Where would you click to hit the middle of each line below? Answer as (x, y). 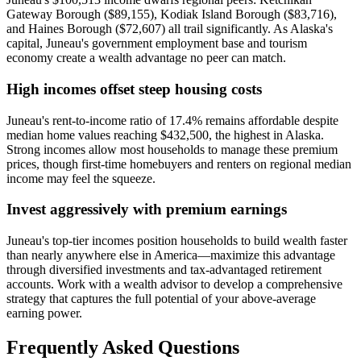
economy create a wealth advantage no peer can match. (146, 58)
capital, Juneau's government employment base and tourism (157, 44)
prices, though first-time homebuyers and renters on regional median (179, 164)
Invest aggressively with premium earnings (147, 210)
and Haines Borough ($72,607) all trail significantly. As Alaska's (170, 29)
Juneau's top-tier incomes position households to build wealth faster (177, 241)
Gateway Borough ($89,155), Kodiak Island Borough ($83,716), (172, 15)
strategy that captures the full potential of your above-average (161, 299)
